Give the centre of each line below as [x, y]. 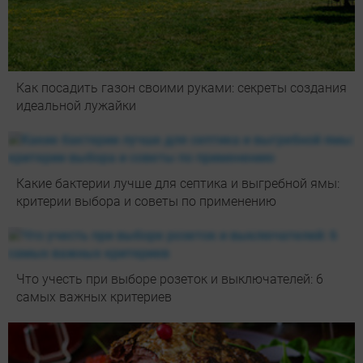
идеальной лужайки [76, 105]
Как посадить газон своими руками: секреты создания [181, 88]
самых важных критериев [94, 297]
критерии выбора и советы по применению [146, 201]
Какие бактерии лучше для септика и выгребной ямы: [178, 183]
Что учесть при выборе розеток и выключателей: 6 [170, 279]
